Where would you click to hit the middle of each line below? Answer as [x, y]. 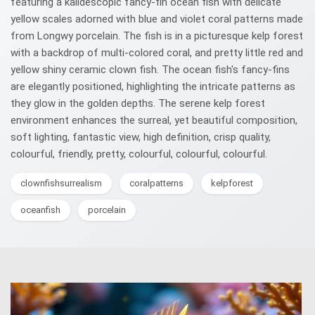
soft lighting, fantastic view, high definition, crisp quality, [141, 137]
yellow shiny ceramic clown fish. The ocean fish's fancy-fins [150, 70]
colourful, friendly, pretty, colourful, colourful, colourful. [139, 154]
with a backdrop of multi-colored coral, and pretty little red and [157, 53]
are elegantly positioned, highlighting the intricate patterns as [153, 86]
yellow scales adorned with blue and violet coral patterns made [157, 19]
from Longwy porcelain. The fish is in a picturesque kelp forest [157, 36]
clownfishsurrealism [61, 183]
